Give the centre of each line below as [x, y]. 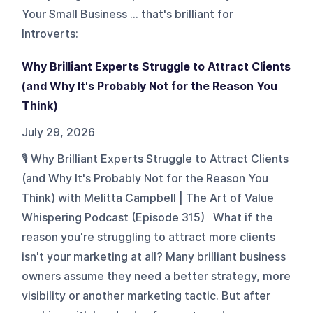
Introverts [49, 34]
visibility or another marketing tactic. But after [146, 296]
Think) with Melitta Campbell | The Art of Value [148, 198]
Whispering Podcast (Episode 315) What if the [148, 217]
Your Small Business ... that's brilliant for [128, 14]
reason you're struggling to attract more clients [149, 237]
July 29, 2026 [59, 132]
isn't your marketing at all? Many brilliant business [154, 256]
